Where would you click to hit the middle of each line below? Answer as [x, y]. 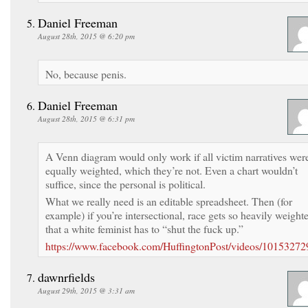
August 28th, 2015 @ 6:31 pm [86, 118]
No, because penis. [86, 74]
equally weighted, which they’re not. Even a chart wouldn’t [172, 170]
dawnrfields [66, 277]
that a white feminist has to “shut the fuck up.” [144, 228]
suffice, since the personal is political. [125, 184]
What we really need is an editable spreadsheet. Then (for [169, 201]
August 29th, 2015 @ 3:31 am [86, 290]
